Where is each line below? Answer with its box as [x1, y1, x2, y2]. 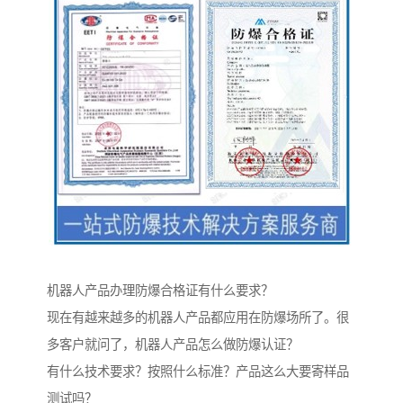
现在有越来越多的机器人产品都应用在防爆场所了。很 [47, 310, 349, 326]
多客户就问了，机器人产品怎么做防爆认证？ [47, 337, 299, 353]
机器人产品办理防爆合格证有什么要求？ [47, 283, 273, 299]
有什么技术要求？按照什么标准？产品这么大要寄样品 [47, 364, 349, 380]
